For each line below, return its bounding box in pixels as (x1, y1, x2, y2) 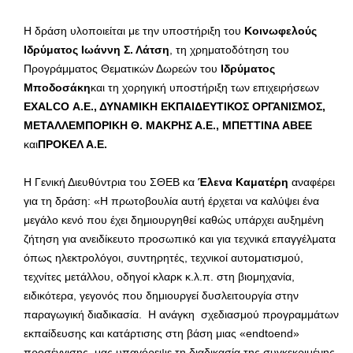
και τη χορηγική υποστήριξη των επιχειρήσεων (91, 81, 319, 95)
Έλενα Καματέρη (198, 176, 288, 189)
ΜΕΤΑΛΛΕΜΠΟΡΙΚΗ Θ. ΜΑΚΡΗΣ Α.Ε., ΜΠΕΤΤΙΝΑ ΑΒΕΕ (24, 119, 312, 132)
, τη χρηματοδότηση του (169, 43, 289, 57)
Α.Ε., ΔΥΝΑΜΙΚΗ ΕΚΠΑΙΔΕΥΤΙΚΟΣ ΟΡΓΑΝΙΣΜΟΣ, (69, 100, 325, 113)
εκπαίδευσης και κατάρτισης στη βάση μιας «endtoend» (24, 327, 299, 340)
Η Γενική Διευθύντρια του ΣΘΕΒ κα (24, 176, 198, 189)
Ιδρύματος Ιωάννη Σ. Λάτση (24, 43, 169, 57)
